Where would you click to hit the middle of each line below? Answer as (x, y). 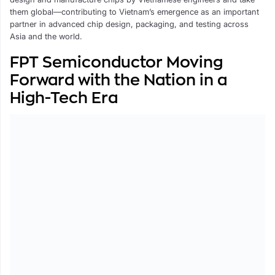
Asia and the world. (46, 37)
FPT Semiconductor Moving (116, 62)
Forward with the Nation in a (118, 79)
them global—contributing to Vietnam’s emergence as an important (134, 12)
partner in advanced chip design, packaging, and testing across (129, 24)
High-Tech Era (64, 97)
